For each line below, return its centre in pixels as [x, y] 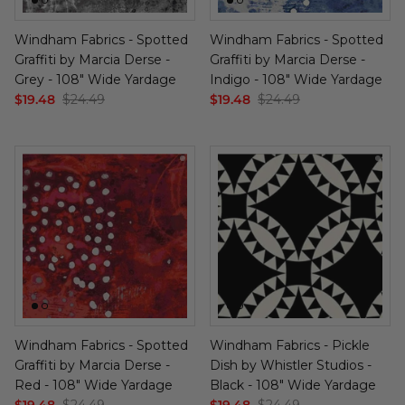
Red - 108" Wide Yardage [94, 385]
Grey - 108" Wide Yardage [95, 79]
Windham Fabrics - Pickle [290, 345]
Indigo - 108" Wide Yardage [296, 79]
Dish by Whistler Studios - [291, 365]
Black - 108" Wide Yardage [293, 385]
